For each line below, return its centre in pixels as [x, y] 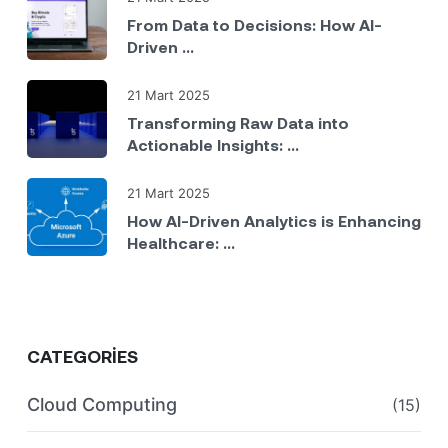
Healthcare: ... [181, 242]
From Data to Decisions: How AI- [254, 24]
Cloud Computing [102, 404]
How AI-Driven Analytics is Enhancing [274, 220]
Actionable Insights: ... [213, 144]
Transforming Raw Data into [238, 122]
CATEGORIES [82, 355]
